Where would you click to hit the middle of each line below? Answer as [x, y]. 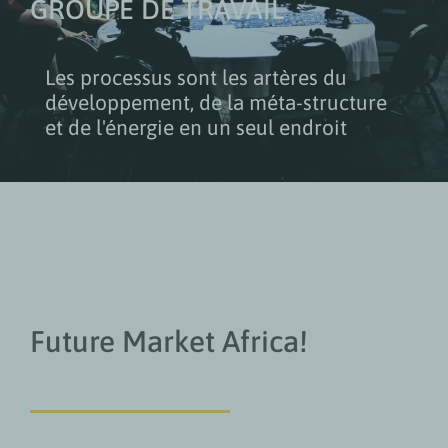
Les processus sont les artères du [196, 76]
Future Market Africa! [168, 341]
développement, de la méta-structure [216, 101]
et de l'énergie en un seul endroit [196, 126]
